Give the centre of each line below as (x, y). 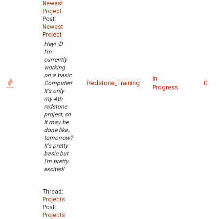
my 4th (53, 99)
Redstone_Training (113, 83)
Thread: (53, 192)
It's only (54, 91)
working (55, 68)
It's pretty (56, 146)
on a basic (58, 76)
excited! (54, 169)
